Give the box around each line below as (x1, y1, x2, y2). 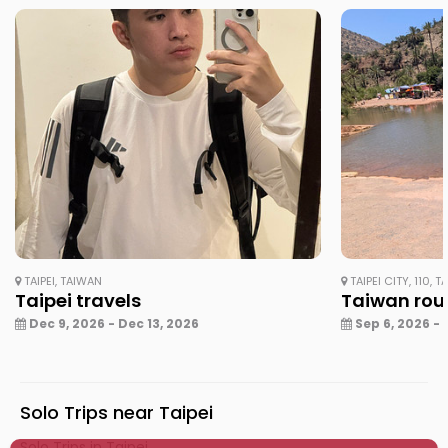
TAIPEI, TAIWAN (21, 272, 102, 289)
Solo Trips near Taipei (20, 399, 213, 425)
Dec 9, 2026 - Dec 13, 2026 (26, 314, 199, 332)
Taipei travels (15, 287, 141, 313)
